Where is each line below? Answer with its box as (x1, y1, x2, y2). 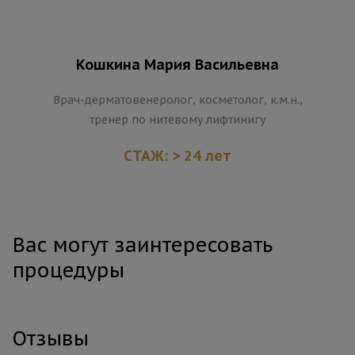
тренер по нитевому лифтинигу (90, 112, 265, 127)
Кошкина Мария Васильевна (76, 55, 279, 74)
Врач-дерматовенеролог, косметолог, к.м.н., (52, 92, 303, 107)
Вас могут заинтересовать (13, 231, 273, 258)
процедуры (13, 257, 124, 283)
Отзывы (13, 325, 89, 351)
